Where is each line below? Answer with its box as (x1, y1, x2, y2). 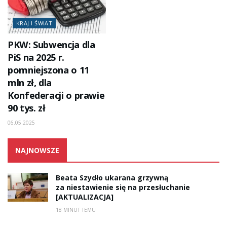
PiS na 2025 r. (8, 51, 64, 64)
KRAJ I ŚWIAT (16, 19, 53, 27)
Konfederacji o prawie (8, 89, 105, 102)
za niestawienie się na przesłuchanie (56, 182, 190, 193)
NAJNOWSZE (15, 145, 59, 156)
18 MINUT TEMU (56, 206, 96, 214)
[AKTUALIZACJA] (56, 192, 113, 202)
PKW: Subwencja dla (8, 39, 95, 51)
